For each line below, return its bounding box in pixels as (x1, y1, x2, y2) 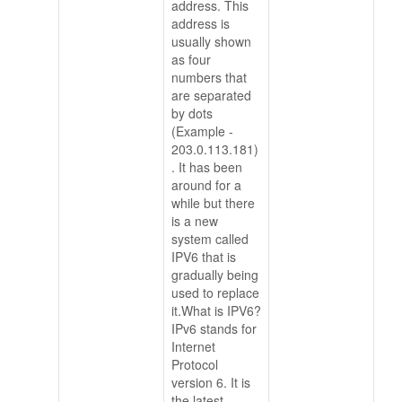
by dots (171, 104, 213, 123)
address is (171, 14, 230, 33)
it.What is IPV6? (171, 301, 261, 320)
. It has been (171, 158, 242, 177)
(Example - (171, 122, 233, 141)
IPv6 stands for (171, 319, 257, 338)
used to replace (171, 284, 259, 302)
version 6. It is (171, 373, 250, 392)
